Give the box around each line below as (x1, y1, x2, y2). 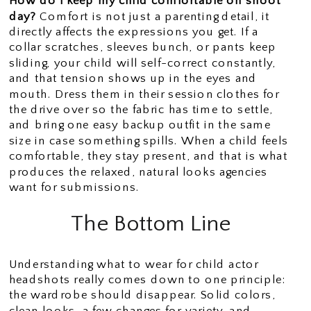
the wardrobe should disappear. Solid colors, (8, 288, 276, 301)
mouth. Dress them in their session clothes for (8, 87, 280, 101)
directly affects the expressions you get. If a (8, 25, 258, 38)
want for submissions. (8, 180, 140, 194)
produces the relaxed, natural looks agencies (8, 165, 268, 178)
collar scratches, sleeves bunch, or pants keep (8, 40, 277, 53)
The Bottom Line (71, 210, 230, 237)
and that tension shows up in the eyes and (8, 72, 258, 85)
